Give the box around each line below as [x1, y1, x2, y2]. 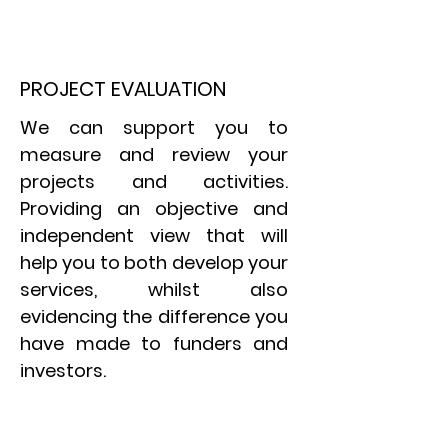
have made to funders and [20, 331, 288, 356]
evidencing [20, 304, 117, 329]
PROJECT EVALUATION [20, 75, 226, 103]
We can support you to [20, 115, 288, 140]
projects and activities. [20, 169, 288, 194]
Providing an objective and [20, 196, 288, 221]
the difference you [117, 304, 288, 329]
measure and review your [20, 142, 288, 167]
